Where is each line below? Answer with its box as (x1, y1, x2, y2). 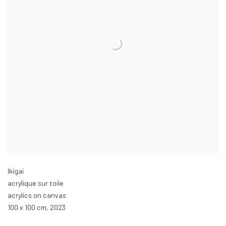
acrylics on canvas (8, 191, 66, 200)
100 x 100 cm (8, 203, 46, 212)
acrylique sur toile (8, 179, 64, 188)
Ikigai (8, 167, 24, 176)
